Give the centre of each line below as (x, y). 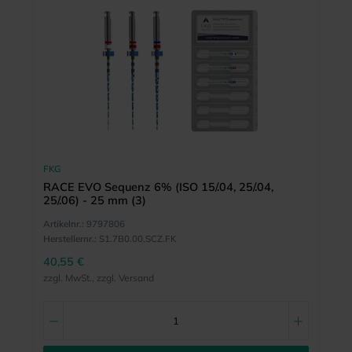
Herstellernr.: (70, 239)
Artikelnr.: (63, 224)
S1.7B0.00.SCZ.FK (137, 239)
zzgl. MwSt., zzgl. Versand (98, 278)
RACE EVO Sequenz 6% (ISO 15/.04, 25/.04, (158, 187)
